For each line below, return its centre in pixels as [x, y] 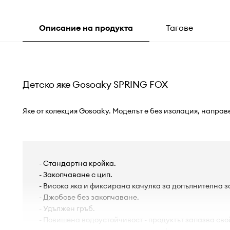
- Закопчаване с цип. [75, 175]
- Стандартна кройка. [77, 164]
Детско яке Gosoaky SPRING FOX [95, 85]
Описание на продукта [86, 28]
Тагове [179, 28]
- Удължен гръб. [67, 209]
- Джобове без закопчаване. [89, 197]
